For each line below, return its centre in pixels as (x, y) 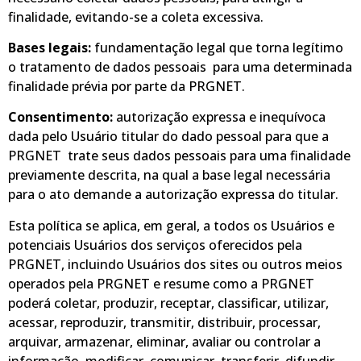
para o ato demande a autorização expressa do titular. (173, 195)
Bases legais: (51, 47)
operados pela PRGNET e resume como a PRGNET (161, 283)
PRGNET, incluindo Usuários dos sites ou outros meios (175, 264)
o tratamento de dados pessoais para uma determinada (180, 66)
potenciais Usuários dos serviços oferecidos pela (155, 245)
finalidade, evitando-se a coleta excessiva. (136, 17)
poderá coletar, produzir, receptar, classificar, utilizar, (168, 303)
